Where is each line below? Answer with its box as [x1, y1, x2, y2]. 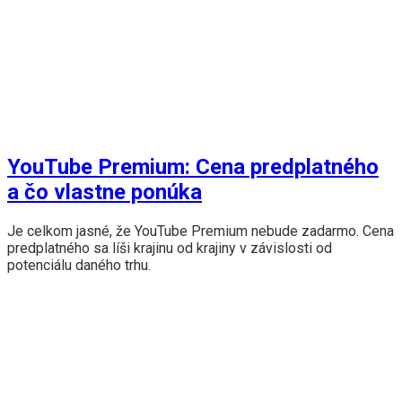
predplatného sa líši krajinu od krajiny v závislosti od [7, 240, 332, 258]
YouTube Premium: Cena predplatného [7, 154, 379, 180]
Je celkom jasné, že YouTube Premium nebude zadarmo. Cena [7, 223, 394, 240]
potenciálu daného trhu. [7, 257, 151, 275]
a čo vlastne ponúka [7, 179, 202, 205]
